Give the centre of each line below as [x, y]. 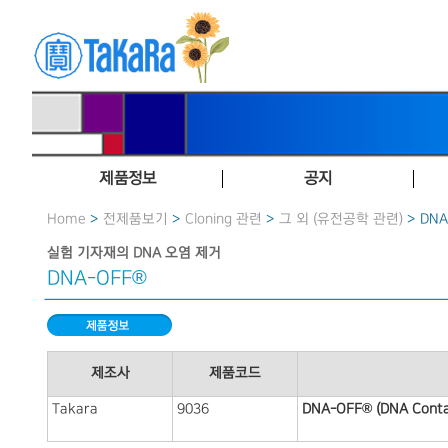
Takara [75, 409]
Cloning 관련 [223, 219]
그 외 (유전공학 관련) [341, 219]
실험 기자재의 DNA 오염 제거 [134, 253]
